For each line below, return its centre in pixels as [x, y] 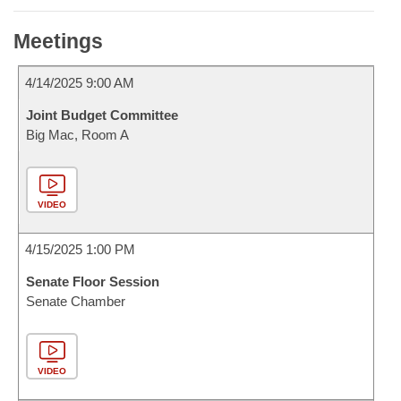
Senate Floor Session [93, 282]
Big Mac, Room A [77, 135]
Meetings [58, 41]
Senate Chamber [76, 301]
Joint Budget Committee [102, 115]
